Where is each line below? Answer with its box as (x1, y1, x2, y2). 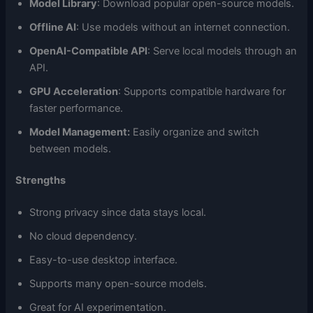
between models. (29, 142, 112, 155)
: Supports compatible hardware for (118, 85, 286, 98)
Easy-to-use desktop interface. (29, 254, 178, 267)
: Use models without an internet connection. (76, 20, 291, 34)
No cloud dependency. (29, 230, 138, 243)
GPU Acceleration (29, 85, 119, 98)
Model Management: (29, 125, 131, 138)
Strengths (15, 174, 66, 187)
